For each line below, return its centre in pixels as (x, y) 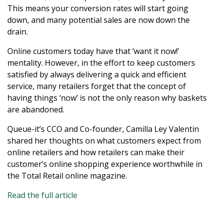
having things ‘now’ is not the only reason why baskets (107, 98)
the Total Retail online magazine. (67, 176)
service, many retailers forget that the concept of (97, 86)
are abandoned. (36, 110)
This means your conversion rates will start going (98, 9)
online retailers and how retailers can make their (96, 153)
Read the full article (42, 195)
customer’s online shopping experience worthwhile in (105, 164)
